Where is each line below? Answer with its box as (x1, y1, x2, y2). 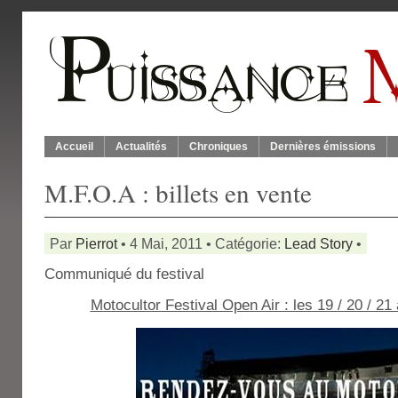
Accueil (55, 140, 93, 153)
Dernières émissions (270, 140, 376, 153)
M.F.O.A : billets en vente (44, 175, 312, 210)
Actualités (115, 140, 167, 153)
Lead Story (284, 235, 353, 251)
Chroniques (189, 140, 248, 153)
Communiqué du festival (44, 266, 204, 283)
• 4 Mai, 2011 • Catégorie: (117, 235, 284, 251)
